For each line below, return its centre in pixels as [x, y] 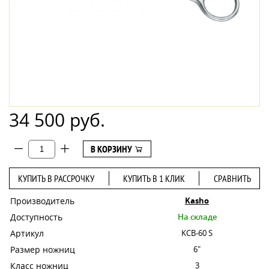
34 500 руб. [57, 120]
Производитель [42, 201]
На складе [197, 216]
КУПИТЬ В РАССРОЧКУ [56, 178]
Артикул [27, 233]
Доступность [36, 217]
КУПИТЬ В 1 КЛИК [154, 178]
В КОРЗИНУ [112, 149]
